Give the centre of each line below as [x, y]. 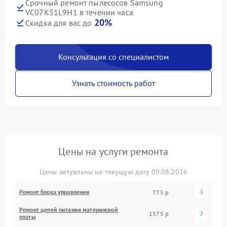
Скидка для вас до [60, 23]
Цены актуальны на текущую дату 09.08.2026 [113, 172]
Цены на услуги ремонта [113, 152]
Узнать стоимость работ [113, 83]
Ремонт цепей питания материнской [69, 210]
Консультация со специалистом [113, 57]
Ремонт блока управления [54, 192]
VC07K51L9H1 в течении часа [79, 12]
